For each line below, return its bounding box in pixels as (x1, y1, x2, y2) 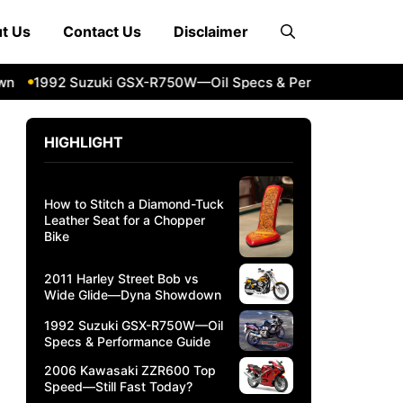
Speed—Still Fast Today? (44, 379, 193, 395)
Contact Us (63, 22, 141, 40)
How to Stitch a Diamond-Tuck (44, 195, 224, 211)
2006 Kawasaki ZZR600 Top (44, 363, 216, 379)
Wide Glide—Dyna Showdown (44, 287, 221, 303)
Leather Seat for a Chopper (44, 211, 205, 228)
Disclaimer (174, 22, 248, 40)
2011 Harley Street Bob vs (44, 271, 199, 287)
